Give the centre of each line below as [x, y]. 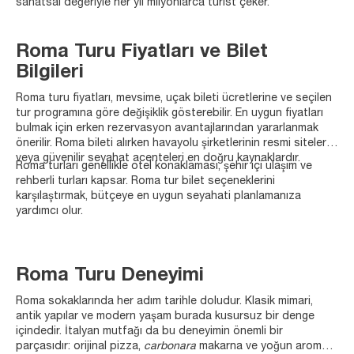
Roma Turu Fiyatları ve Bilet [142, 53]
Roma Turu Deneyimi [110, 276]
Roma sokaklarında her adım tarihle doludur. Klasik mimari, [164, 301]
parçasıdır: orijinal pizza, [80, 346]
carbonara [170, 346]
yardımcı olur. [49, 211]
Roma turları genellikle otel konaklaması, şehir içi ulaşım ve [164, 166]
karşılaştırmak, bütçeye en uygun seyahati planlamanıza [158, 196]
